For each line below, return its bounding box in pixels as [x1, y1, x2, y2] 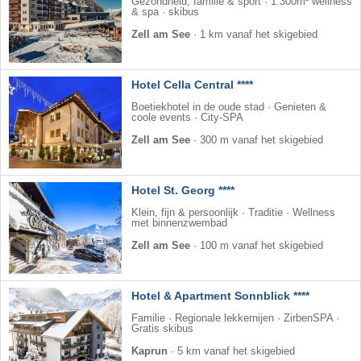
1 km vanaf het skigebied [200, 29, 317, 41]
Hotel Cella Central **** [131, 78, 253, 92]
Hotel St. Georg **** [131, 184, 234, 197]
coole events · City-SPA [131, 112, 243, 124]
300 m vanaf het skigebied [200, 135, 323, 147]
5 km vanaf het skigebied [177, 346, 295, 358]
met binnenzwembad [131, 218, 227, 230]
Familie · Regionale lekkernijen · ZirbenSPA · [131, 313, 339, 325]
